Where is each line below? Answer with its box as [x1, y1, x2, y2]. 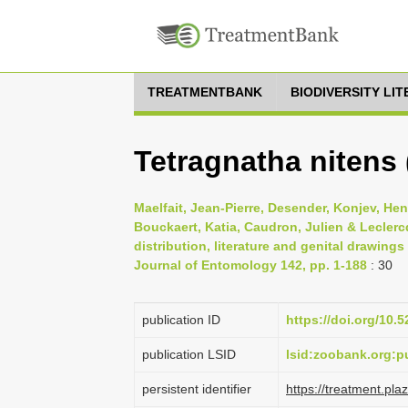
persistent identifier [142, 382, 251, 396]
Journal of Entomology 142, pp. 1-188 [134, 258, 367, 272]
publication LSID [142, 347, 236, 362]
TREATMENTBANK [148, 85, 262, 99]
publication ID [142, 312, 220, 327]
